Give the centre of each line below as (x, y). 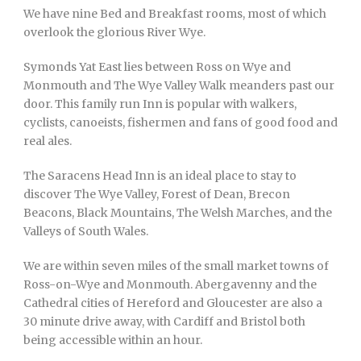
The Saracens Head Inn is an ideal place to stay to (160, 175)
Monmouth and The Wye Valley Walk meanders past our (179, 85)
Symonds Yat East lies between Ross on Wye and (157, 66)
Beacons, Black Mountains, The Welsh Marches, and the (178, 212)
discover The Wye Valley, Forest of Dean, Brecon (157, 194)
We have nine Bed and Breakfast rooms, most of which (175, 13)
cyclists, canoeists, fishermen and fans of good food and (180, 122)
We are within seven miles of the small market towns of (176, 266)
